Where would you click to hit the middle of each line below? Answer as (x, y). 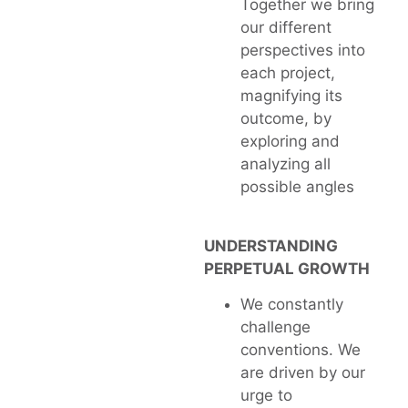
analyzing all (286, 164)
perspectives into (303, 51)
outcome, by (286, 119)
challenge (275, 326)
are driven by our (303, 372)
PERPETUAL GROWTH (287, 268)
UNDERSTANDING (271, 245)
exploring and (290, 142)
